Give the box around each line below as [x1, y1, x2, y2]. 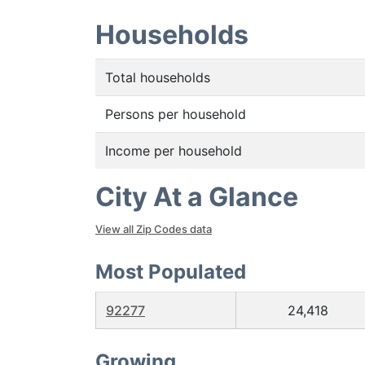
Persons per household [105, 106, 246, 122]
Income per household [105, 143, 242, 159]
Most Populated [95, 260, 246, 284]
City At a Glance [95, 181, 298, 213]
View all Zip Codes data [95, 222, 212, 235]
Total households [105, 69, 210, 86]
